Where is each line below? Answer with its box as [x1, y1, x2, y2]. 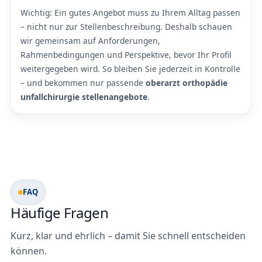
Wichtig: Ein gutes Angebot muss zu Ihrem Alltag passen [20, 7, 240, 19]
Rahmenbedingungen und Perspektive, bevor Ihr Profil [20, 49, 232, 61]
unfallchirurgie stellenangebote [20, 91, 147, 103]
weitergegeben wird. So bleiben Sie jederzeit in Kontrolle [20, 63, 240, 75]
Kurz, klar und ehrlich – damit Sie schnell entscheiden [11, 229, 246, 243]
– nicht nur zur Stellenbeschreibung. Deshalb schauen [20, 21, 232, 33]
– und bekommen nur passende [20, 77, 146, 89]
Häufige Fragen [11, 203, 109, 223]
